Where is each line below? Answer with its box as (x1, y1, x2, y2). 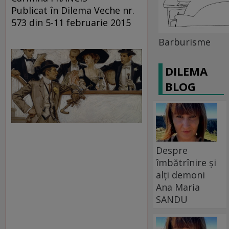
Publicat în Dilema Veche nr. (11, 4, 134, 16)
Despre (156, 144, 188, 156)
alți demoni (156, 168, 205, 181)
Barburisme (158, 35, 211, 48)
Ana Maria (156, 180, 200, 193)
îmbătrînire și (156, 156, 217, 169)
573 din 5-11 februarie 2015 (11, 16, 131, 29)
